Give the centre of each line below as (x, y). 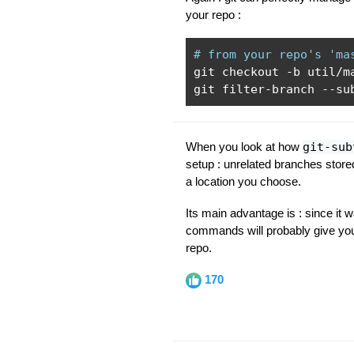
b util (314, 72)
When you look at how (244, 147)
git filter (229, 89)
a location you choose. (243, 181)
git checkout (239, 72)
